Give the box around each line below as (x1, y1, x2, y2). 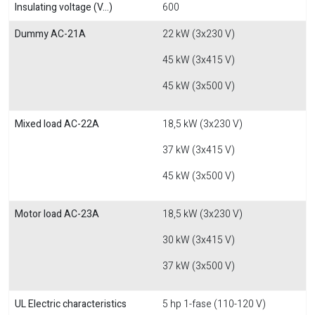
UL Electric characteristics (15, 297, 127, 311)
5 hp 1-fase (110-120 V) (162, 297, 266, 311)
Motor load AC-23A (15, 207, 99, 221)
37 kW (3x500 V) (162, 259, 235, 274)
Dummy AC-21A (15, 27, 86, 41)
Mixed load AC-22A (15, 117, 99, 131)
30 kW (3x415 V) (162, 233, 235, 247)
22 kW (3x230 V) (162, 27, 235, 41)
